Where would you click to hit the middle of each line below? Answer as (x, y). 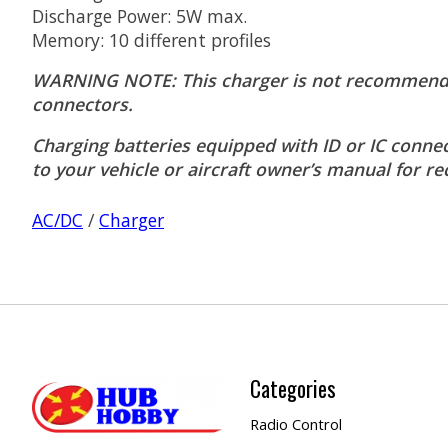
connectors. (82, 104)
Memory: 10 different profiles (154, 39)
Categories (292, 389)
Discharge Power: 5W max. (139, 15)
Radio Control (295, 424)
